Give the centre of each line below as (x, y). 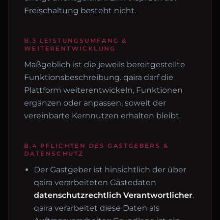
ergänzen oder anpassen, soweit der (95, 103)
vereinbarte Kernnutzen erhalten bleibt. (102, 116)
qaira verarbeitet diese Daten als (97, 208)
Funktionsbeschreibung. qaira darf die (99, 77)
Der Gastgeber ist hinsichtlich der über (110, 170)
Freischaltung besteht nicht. (80, 11)
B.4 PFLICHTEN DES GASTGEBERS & (96, 146)
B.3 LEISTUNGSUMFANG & (76, 41)
